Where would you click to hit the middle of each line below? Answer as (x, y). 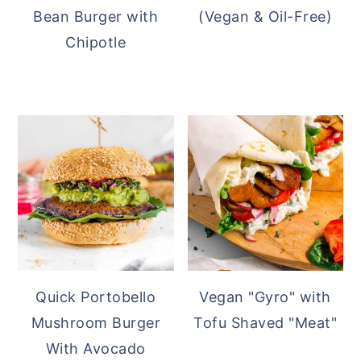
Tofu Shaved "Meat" (266, 323)
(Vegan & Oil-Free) (266, 16)
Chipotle (96, 42)
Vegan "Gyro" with (265, 297)
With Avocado (95, 349)
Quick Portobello (96, 297)
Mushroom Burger (96, 323)
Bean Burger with (96, 16)
